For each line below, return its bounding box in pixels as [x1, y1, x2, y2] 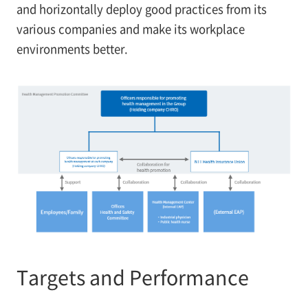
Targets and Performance [16, 262, 249, 291]
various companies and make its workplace [16, 21, 245, 38]
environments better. [16, 41, 128, 58]
